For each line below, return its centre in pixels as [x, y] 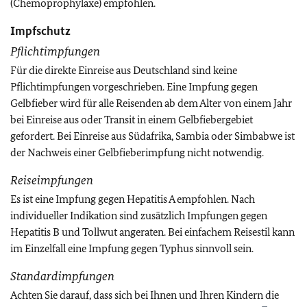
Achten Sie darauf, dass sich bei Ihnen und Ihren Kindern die [145, 295]
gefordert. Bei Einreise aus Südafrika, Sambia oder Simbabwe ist [152, 136]
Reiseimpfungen [52, 180]
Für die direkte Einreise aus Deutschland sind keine [124, 70]
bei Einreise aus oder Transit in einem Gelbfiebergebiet [132, 120]
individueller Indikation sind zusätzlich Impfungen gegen [139, 216]
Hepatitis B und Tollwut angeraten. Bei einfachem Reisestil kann [152, 232]
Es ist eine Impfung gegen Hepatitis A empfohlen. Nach [133, 199]
